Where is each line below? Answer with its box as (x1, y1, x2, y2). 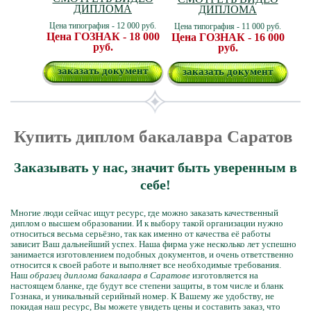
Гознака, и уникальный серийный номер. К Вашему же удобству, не (10, 291, 274, 301)
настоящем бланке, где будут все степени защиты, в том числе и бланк (10, 280, 283, 291)
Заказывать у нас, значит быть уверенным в (14, 160, 297, 175)
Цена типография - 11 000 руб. (174, 22, 281, 31)
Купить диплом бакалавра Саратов (14, 127, 297, 146)
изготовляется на (190, 270, 258, 280)
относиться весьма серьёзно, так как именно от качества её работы (10, 228, 271, 239)
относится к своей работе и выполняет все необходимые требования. (10, 260, 281, 270)
